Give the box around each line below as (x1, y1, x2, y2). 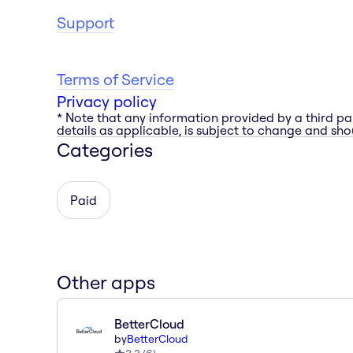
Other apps (57, 269, 155, 294)
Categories (57, 137, 153, 162)
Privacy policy (57, 91, 157, 111)
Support (57, 12, 114, 32)
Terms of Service (57, 69, 174, 89)
